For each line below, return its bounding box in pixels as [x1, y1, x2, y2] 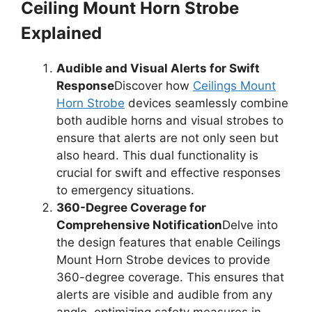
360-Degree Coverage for [56, 201, 206, 214]
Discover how [114, 79, 193, 93]
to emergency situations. [56, 183, 194, 197]
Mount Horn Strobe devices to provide [56, 253, 270, 267]
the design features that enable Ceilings [56, 235, 281, 249]
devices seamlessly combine [125, 96, 288, 110]
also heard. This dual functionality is [56, 148, 258, 162]
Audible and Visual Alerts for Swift [56, 61, 260, 75]
